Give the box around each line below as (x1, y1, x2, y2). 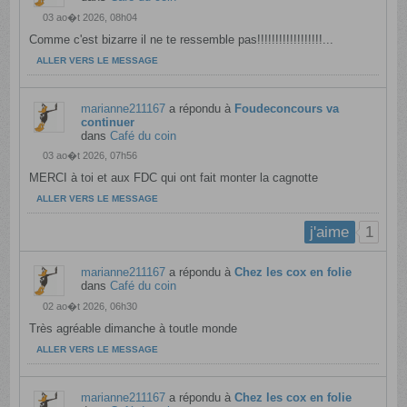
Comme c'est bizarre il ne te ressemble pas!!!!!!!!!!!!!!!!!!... (29, 33, 334, 46)
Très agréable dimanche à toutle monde (29, 322, 238, 336)
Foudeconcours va (234, 102, 340, 115)
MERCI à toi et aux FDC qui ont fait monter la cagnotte (29, 171, 319, 184)
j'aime (310, 223, 350, 242)
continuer (81, 115, 135, 129)
